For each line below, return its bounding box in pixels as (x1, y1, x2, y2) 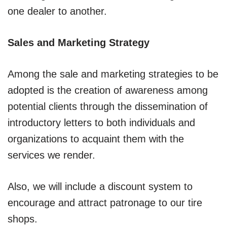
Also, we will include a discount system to (8, 180, 193, 192)
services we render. (8, 149, 95, 161)
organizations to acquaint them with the (8, 133, 184, 144)
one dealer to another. (8, 5, 107, 17)
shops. (8, 213, 37, 224)
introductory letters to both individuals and (8, 117, 195, 128)
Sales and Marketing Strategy (8, 36, 149, 48)
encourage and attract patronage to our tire (8, 197, 202, 208)
